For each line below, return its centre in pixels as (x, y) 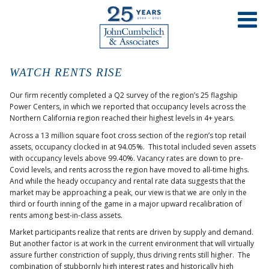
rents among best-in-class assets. (66, 215)
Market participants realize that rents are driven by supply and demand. (132, 232)
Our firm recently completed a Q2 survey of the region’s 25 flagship (124, 95)
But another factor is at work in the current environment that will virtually (132, 244)
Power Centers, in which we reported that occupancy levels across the (128, 107)
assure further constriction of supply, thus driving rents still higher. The (130, 255)
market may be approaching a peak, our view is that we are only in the (128, 192)
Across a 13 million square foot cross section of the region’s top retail (128, 135)
